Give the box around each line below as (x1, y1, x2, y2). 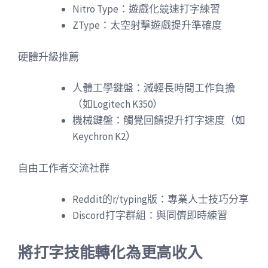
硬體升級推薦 (18, 50, 79, 63)
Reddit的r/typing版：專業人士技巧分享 (72, 193, 249, 206)
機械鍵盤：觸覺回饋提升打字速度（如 (72, 114, 245, 127)
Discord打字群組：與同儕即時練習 (72, 209, 227, 222)
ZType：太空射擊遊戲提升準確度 (72, 19, 222, 32)
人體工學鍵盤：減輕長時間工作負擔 (72, 81, 235, 95)
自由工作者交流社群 (18, 161, 109, 175)
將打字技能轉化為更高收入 (18, 240, 203, 261)
